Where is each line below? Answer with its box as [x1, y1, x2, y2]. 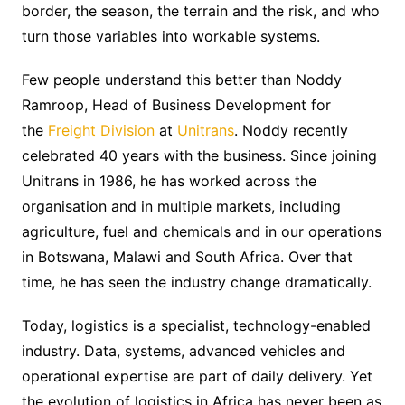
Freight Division [47, 120, 155, 139]
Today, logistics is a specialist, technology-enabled [21, 316, 371, 334]
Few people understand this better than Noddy [21, 70, 342, 89]
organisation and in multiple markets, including [21, 196, 341, 215]
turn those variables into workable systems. [21, 26, 320, 45]
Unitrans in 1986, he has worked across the [21, 171, 316, 190]
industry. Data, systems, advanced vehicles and [21, 341, 345, 360]
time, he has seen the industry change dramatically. [21, 272, 372, 291]
